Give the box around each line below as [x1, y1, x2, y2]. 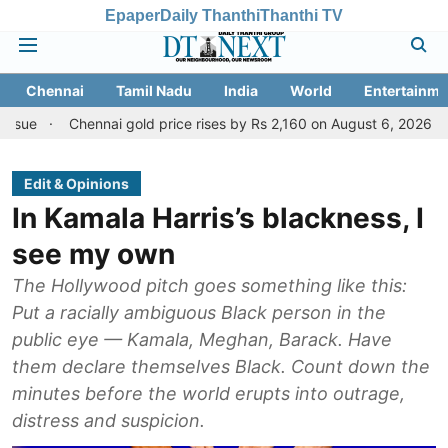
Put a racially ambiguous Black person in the [12, 302, 386, 323]
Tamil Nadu [116, 82, 192, 99]
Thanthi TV [260, 6, 343, 24]
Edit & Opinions [24, 175, 129, 192]
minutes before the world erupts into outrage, [12, 383, 405, 404]
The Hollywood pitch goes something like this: [12, 275, 407, 296]
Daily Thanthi [160, 6, 260, 24]
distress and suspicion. [12, 410, 205, 431]
